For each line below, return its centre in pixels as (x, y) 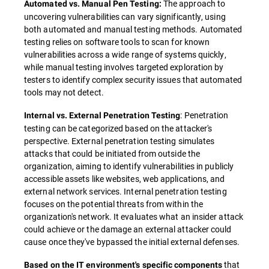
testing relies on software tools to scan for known (117, 42)
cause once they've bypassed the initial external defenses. (132, 242)
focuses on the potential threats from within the (114, 204)
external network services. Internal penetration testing (125, 192)
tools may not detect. (64, 92)
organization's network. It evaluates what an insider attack (134, 217)
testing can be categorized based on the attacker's (118, 128)
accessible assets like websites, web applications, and (125, 179)
